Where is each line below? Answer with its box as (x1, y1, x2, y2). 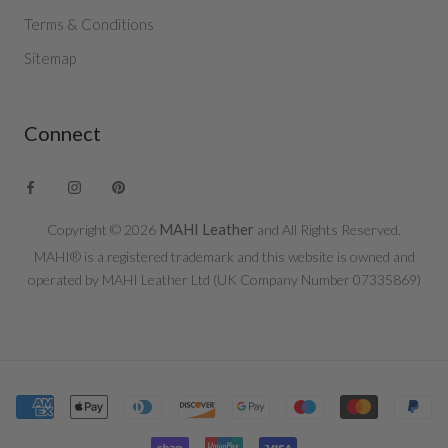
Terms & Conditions (24, 15, 154, 34)
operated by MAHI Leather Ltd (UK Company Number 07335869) (27, 271, 421, 289)
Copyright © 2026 (47, 221, 159, 239)
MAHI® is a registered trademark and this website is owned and (33, 248, 415, 266)
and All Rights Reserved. (254, 221, 401, 239)
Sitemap (24, 49, 76, 68)
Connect (24, 121, 101, 146)
